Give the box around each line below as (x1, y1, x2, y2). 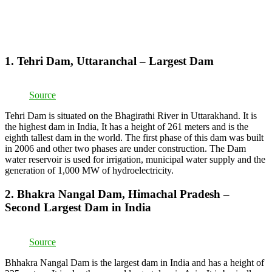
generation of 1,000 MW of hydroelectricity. (5, 165, 174, 176)
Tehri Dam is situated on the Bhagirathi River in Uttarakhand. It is (5, 110, 257, 121)
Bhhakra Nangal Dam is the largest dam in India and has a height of (5, 257, 264, 268)
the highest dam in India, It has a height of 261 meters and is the (5, 121, 248, 132)
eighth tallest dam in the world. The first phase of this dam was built (5, 132, 263, 143)
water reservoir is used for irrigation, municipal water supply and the (5, 154, 265, 165)
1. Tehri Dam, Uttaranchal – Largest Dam (5, 54, 214, 67)
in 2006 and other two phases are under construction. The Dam (5, 143, 246, 154)
